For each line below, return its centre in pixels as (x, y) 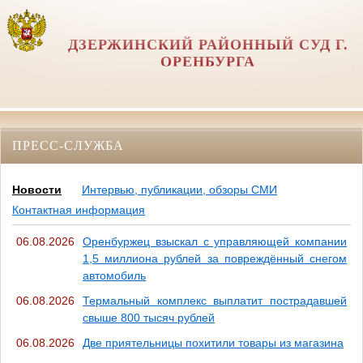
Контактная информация (79, 210)
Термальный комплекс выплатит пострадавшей (215, 301)
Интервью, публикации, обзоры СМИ (179, 190)
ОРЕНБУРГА (208, 62)
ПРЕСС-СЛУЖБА (68, 145)
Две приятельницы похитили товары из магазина (213, 343)
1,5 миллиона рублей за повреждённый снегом (215, 259)
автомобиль (114, 276)
